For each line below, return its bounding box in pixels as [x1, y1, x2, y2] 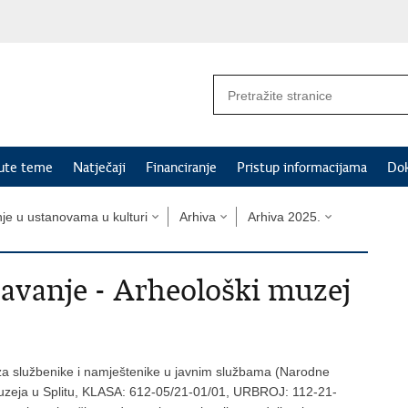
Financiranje [146, 159, 217, 176]
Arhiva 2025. [248, 209, 321, 224]
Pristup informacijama [237, 159, 367, 176]
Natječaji [73, 159, 126, 176]
